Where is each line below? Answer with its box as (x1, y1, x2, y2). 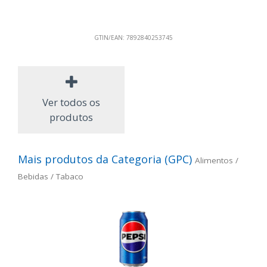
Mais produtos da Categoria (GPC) (18, 151, 195, 166)
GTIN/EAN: (94, 33, 125, 42)
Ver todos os (42, 95, 100, 109)
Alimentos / (195, 154, 238, 166)
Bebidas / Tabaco (18, 170, 83, 182)
